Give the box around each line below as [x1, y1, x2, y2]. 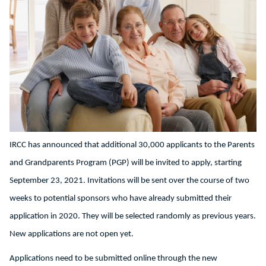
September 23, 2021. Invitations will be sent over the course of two [9, 176, 249, 186]
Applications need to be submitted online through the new [9, 254, 217, 264]
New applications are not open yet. [9, 230, 134, 239]
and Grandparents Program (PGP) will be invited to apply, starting [9, 159, 242, 168]
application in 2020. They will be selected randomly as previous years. [9, 212, 256, 221]
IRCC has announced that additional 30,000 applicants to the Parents [9, 141, 255, 150]
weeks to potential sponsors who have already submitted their [9, 194, 232, 204]
